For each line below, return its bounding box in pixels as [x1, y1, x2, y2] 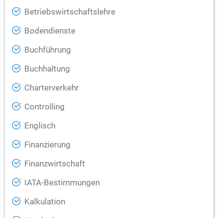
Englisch [24, 121, 55, 131]
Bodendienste [24, 26, 75, 36]
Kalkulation [24, 197, 65, 207]
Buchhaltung [24, 64, 70, 74]
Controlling [24, 102, 65, 112]
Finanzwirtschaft [24, 159, 85, 169]
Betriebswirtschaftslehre [24, 7, 115, 17]
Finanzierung [24, 140, 71, 150]
